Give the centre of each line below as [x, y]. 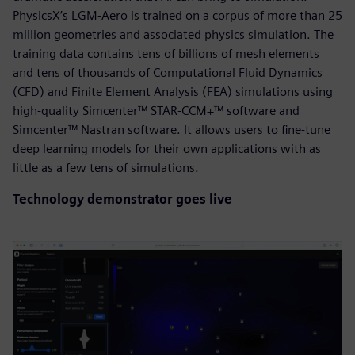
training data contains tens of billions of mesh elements [166, 53]
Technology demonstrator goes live [122, 199]
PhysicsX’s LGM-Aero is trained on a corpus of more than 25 [177, 15]
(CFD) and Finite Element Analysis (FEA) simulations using [173, 91]
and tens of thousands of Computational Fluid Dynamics [168, 72]
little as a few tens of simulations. [106, 167]
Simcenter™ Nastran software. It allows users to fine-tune [172, 129]
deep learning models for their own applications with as [167, 148]
